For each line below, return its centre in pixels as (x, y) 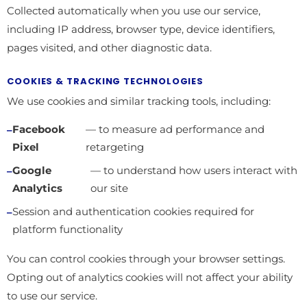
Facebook (39, 130)
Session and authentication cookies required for (133, 212)
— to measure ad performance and (175, 130)
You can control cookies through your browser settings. (146, 259)
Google (32, 171)
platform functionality (67, 230)
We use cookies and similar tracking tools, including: (139, 101)
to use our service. (52, 296)
